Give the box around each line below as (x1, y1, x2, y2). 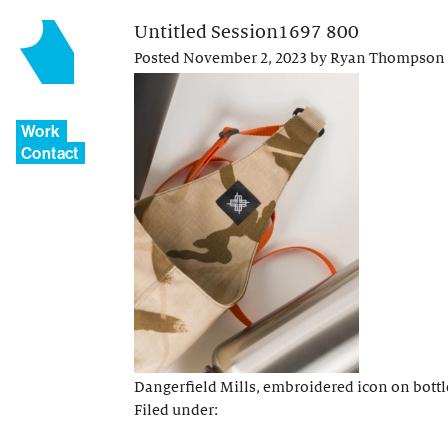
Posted (134, 50, 183, 67)
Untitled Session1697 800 (134, 22, 359, 42)
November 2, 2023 (183, 50, 307, 67)
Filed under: (134, 401, 218, 418)
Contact (21, 143, 79, 163)
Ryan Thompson (330, 50, 445, 67)
